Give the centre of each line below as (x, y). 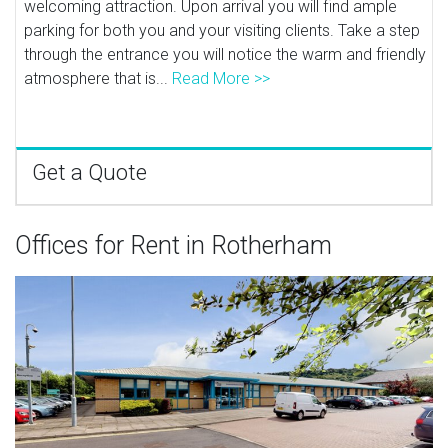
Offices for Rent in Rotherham (173, 245)
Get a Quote (89, 172)
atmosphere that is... (98, 78)
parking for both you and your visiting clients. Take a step (222, 30)
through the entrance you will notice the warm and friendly (225, 54)
